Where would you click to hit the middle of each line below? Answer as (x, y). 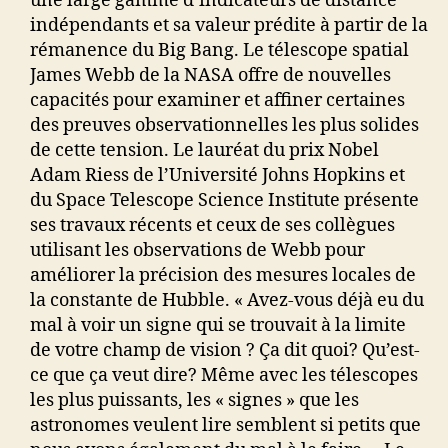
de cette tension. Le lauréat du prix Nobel (204, 151)
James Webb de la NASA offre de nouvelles (210, 76)
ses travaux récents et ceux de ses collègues (212, 226)
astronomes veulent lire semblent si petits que (225, 426)
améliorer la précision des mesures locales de (223, 276)
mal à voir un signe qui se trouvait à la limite (218, 326)
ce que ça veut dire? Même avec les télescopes (224, 376)
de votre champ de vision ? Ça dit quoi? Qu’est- (225, 351)
